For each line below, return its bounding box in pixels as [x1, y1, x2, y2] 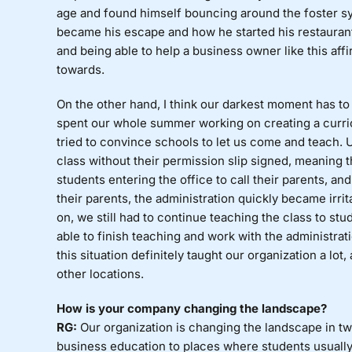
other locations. [56, 266, 144, 282]
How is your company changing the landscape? [56, 301, 327, 317]
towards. [56, 62, 104, 78]
